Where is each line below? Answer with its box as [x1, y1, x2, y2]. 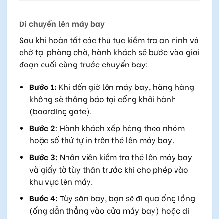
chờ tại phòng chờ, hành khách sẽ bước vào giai [19, 45, 199, 57]
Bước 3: [29, 151, 58, 162]
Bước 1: [29, 80, 57, 92]
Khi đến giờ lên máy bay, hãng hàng [56, 80, 194, 92]
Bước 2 [29, 122, 55, 133]
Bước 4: [29, 192, 58, 204]
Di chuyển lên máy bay [19, 17, 105, 29]
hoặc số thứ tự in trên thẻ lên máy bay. [29, 134, 174, 146]
